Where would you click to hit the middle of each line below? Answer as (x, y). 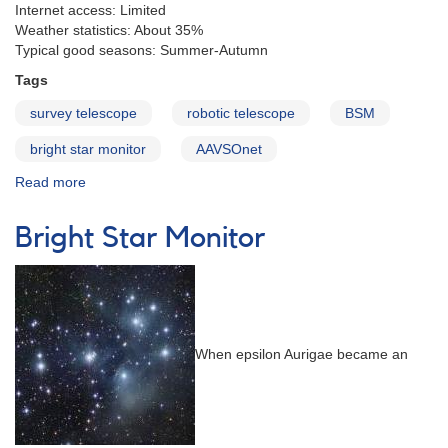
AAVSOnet (229, 149)
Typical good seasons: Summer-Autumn (141, 50)
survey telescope (83, 113)
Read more (50, 182)
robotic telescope (241, 113)
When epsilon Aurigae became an (301, 354)
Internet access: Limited (90, 10)
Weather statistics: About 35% (109, 30)
